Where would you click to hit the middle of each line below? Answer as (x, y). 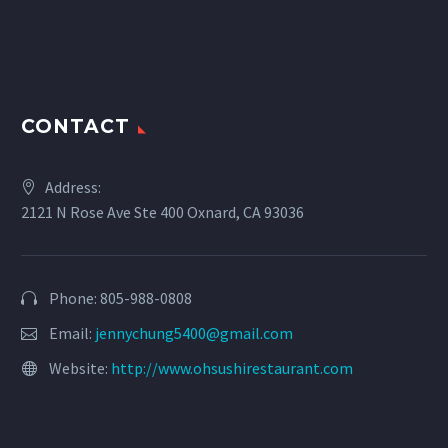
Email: (72, 332)
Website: (80, 367)
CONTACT (75, 126)
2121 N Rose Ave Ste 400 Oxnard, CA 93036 (162, 211)
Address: (73, 186)
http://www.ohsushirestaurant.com (232, 367)
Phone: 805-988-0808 (120, 297)
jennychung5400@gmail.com (194, 332)
